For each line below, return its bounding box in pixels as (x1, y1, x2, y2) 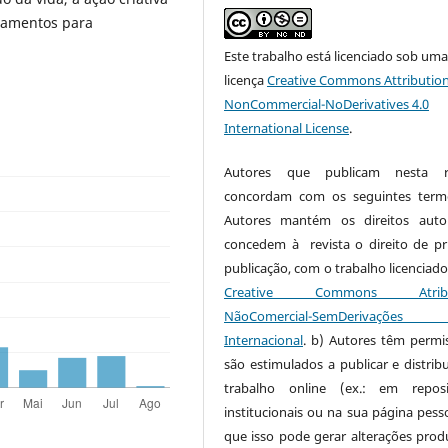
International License (224, 118, 350, 137)
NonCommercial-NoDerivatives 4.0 (224, 94, 430, 113)
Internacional (224, 330, 304, 349)
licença (224, 70, 268, 89)
